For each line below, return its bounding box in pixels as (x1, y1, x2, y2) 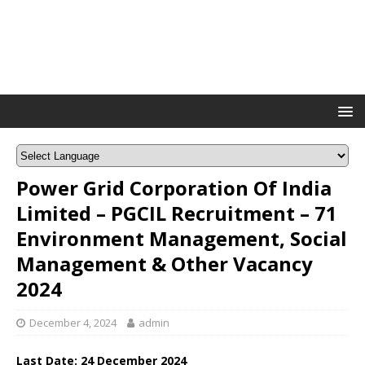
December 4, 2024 (29, 315, 117, 330)
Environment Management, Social (16, 225, 347, 252)
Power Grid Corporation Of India (16, 174, 332, 201)
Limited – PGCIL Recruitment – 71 (16, 200, 337, 226)
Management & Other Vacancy (16, 250, 313, 277)
